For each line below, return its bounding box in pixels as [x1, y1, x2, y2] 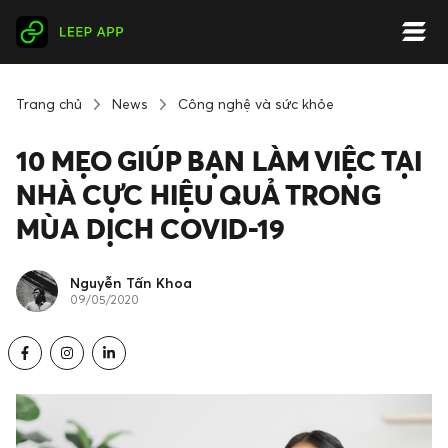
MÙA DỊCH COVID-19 [16, 212, 285, 245]
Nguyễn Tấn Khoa [70, 273, 192, 291]
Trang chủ [16, 95, 82, 112]
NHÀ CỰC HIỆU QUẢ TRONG [16, 178, 381, 211]
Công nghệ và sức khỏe [178, 95, 334, 112]
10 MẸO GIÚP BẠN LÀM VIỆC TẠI [16, 144, 422, 177]
